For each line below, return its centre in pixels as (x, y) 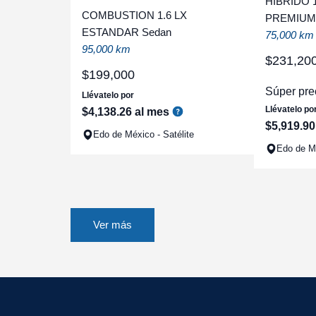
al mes (151, 112)
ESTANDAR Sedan (127, 32)
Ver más (113, 225)
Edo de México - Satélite (144, 134)
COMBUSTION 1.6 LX (134, 15)
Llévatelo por (108, 95)
